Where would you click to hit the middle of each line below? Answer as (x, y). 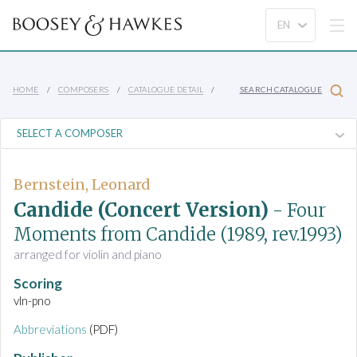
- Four (299, 211)
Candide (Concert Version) (141, 210)
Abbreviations (50, 330)
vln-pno (32, 301)
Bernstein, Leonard (82, 184)
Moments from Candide (115, 235)
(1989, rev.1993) (281, 235)
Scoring (38, 284)
